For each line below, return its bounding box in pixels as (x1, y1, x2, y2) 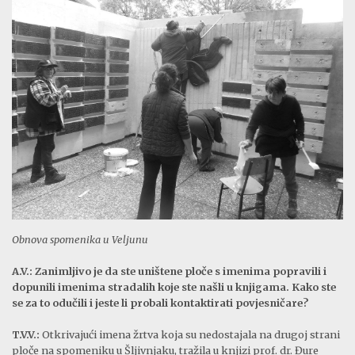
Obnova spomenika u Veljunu (12, 232, 148, 246)
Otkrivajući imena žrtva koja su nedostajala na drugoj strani (40, 327, 340, 341)
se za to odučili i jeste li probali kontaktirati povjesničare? (12, 296, 308, 309)
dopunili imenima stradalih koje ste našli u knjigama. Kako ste (12, 280, 336, 293)
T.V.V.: (12, 327, 40, 341)
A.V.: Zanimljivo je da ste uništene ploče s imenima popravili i (12, 264, 326, 277)
